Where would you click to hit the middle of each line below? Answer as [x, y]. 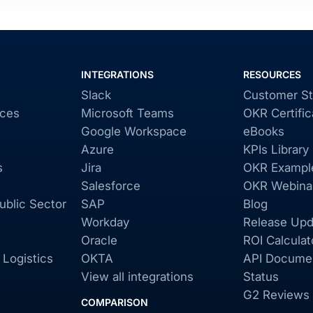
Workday [105, 222]
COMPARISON [114, 302]
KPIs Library [276, 150]
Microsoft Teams [127, 113]
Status [261, 277]
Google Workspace [133, 131]
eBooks [264, 131]
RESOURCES [272, 74]
